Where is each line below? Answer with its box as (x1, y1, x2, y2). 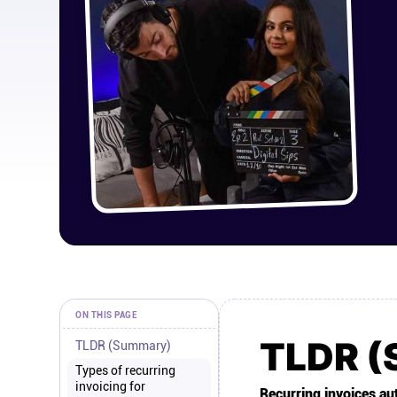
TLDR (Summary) (75, 339, 171, 353)
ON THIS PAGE (75, 310, 137, 320)
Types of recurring (75, 363, 175, 378)
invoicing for (75, 379, 145, 393)
